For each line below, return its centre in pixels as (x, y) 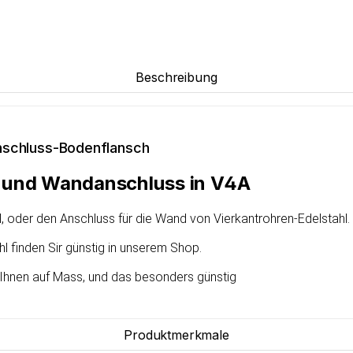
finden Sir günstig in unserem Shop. (105, 248)
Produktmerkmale (176, 335)
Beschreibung (176, 77)
